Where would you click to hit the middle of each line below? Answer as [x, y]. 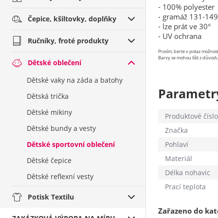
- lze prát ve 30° [184, 26]
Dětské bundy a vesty [61, 128]
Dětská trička [48, 96]
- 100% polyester [186, 7]
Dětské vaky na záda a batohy [75, 80]
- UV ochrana [180, 36]
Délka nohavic [188, 173]
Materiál [179, 158]
